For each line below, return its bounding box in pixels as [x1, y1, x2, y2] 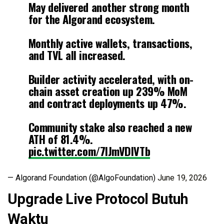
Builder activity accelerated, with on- [28, 70, 193, 87]
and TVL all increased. [28, 46, 125, 63]
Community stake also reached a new [28, 118, 192, 135]
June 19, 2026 [157, 172, 207, 182]
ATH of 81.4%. [28, 130, 93, 147]
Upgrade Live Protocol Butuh [7, 190, 188, 207]
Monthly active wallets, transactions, [28, 34, 192, 51]
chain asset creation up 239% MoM [28, 82, 187, 99]
